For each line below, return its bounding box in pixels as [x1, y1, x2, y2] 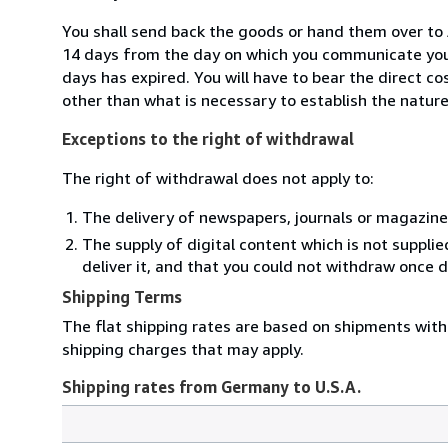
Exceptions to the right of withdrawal [62, 128, 354, 149]
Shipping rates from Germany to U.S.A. [62, 376, 361, 397]
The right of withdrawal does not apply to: [62, 167, 374, 188]
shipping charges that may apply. [62, 338, 304, 359]
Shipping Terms [62, 286, 182, 307]
